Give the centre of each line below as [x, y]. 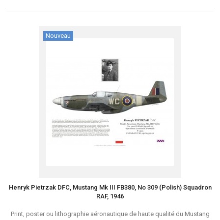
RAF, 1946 [110, 196]
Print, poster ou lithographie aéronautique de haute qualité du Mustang [110, 214]
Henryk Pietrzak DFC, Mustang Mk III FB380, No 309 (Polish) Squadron [110, 187]
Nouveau [58, 36]
